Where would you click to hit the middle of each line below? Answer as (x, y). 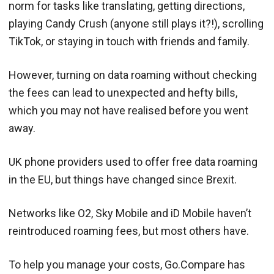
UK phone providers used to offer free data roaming (133, 161)
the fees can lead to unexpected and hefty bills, (123, 92)
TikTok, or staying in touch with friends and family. (129, 41)
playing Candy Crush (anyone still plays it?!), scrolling (136, 23)
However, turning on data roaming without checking (133, 75)
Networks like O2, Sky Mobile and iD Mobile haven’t (130, 213)
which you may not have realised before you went (128, 110)
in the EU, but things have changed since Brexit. (123, 179)
